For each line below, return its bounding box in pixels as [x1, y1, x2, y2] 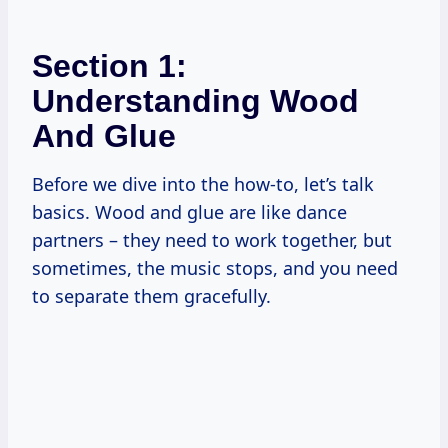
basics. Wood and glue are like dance [32, 200, 347, 225]
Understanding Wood [32, 83, 359, 120]
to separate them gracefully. [32, 284, 271, 309]
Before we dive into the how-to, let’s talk [32, 172, 374, 197]
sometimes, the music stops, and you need [32, 256, 398, 281]
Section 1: [32, 48, 187, 85]
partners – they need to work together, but [32, 228, 392, 253]
